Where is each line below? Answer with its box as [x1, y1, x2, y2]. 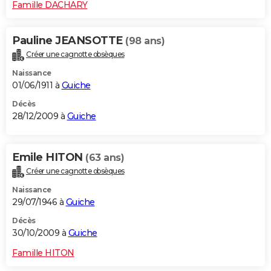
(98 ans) [125, 34, 165, 47]
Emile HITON [12, 150, 85, 164]
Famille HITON [12, 247, 74, 258]
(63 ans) [85, 151, 124, 163]
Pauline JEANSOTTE [12, 33, 125, 47]
